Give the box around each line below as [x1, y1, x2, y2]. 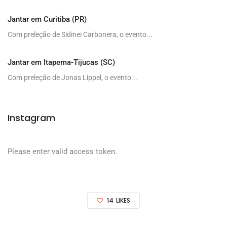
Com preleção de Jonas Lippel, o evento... [8, 73, 137, 82]
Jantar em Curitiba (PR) [8, 14, 87, 24]
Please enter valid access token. [8, 146, 117, 156]
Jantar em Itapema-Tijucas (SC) [8, 57, 115, 67]
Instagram [8, 111, 55, 124]
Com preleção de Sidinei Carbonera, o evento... [8, 30, 153, 39]
